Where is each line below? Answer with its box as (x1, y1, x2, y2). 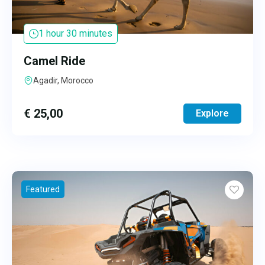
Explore (196, 107, 229, 119)
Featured (26, 184, 60, 194)
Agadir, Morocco (33, 75, 93, 85)
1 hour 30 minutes (38, 27, 112, 39)
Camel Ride (24, 53, 85, 68)
